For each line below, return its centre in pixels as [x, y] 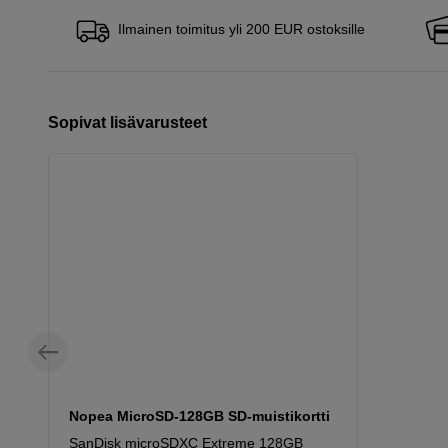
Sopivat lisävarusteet [127, 122]
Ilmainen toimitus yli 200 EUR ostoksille [241, 29]
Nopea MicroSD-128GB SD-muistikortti [199, 415]
